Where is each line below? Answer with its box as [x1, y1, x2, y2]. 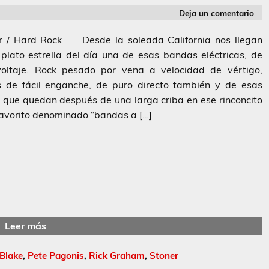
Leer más [4, 220, 46, 232]
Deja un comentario [179, 7, 255, 18]
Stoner [150, 249, 178, 261]
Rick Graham [89, 249, 145, 261]
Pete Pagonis [28, 249, 84, 261]
